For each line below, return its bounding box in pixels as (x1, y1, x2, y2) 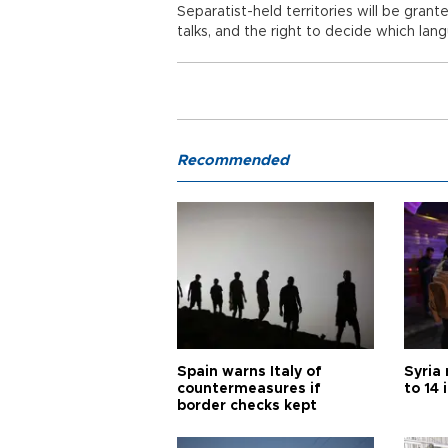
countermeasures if (177, 382, 321, 396)
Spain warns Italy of (177, 365, 322, 379)
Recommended (177, 153, 289, 168)
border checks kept (177, 399, 317, 413)
